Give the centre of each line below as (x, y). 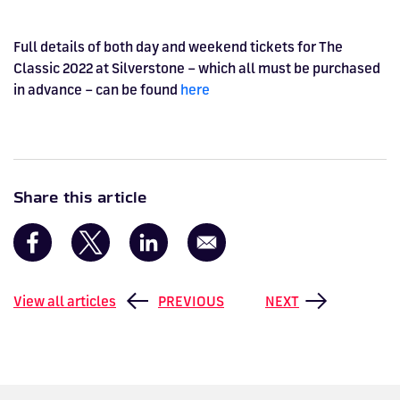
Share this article (80, 198)
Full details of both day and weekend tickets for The (178, 47)
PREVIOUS (191, 301)
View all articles (65, 301)
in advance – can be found (97, 90)
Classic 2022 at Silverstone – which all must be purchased (197, 68)
